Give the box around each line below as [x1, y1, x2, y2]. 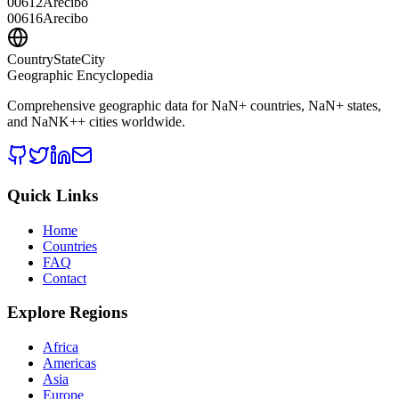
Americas [43, 355, 96, 370]
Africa [43, 339, 78, 354]
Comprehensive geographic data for [7, 98, 211, 114]
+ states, [336, 98, 381, 114]
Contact [43, 270, 86, 286]
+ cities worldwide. [77, 114, 185, 130]
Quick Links [7, 185, 98, 205]
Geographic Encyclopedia [7, 68, 153, 84]
